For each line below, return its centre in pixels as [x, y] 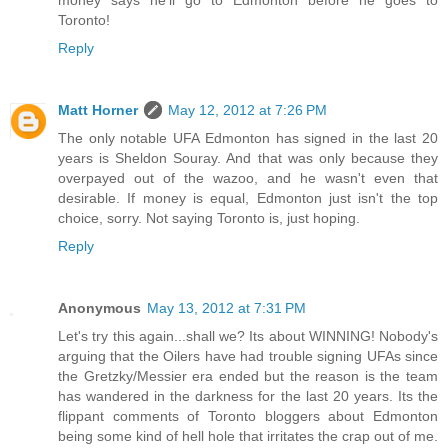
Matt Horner [98, 110]
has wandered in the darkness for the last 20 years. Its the [248, 396]
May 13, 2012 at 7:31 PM [226, 308]
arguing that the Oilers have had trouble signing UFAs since [248, 356]
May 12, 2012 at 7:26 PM [247, 110]
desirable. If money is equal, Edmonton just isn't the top [248, 198]
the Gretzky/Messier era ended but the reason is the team [248, 376]
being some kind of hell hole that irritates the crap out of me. [248, 436]
